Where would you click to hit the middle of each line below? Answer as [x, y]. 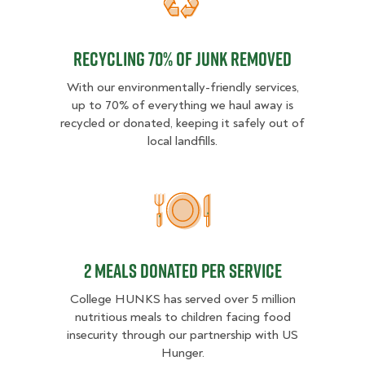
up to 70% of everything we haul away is [182, 106]
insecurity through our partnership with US [182, 335]
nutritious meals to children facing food [182, 317]
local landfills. [182, 141]
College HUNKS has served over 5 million [182, 299]
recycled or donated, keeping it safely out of [182, 123]
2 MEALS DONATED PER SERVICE [182, 271]
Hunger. [182, 353]
